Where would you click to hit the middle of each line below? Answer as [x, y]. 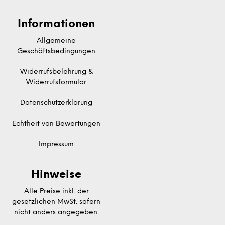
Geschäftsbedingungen [56, 51]
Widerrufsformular [56, 82]
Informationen [56, 24]
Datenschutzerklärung [56, 103]
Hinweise [56, 175]
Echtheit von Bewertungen [56, 124]
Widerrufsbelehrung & [56, 72]
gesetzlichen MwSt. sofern [56, 202]
